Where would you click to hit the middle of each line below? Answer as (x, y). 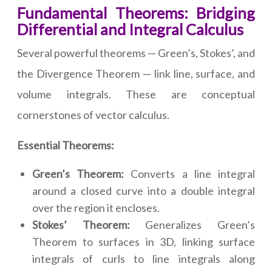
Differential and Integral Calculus (130, 29)
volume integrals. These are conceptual (136, 94)
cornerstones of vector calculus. (93, 115)
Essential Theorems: (66, 145)
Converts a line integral (193, 174)
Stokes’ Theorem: (89, 225)
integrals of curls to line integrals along (144, 259)
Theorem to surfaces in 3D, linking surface (144, 242)
